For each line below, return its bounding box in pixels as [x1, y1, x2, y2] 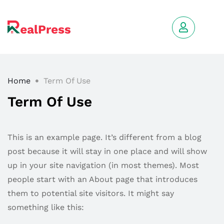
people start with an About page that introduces [7, 174, 197, 184]
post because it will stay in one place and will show [7, 146, 207, 156]
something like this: [7, 202, 84, 212]
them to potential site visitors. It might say [7, 188, 174, 198]
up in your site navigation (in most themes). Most [7, 160, 199, 170]
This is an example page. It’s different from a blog [7, 132, 201, 142]
